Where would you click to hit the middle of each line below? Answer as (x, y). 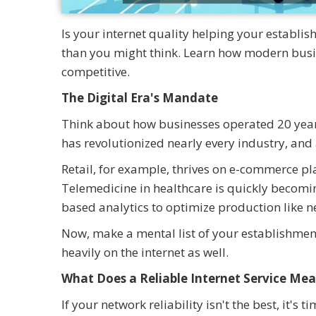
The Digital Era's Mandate (140, 97)
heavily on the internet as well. (145, 252)
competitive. (96, 71)
